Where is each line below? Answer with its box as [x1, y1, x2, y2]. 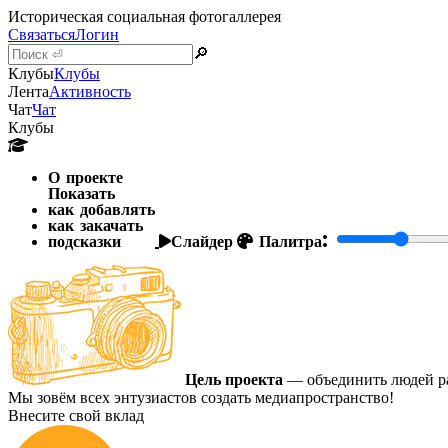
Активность [49, 83, 131, 100]
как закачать [48, 217, 143, 233]
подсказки [48, 233, 121, 249]
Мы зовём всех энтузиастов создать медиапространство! [8, 389, 394, 406]
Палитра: [259, 233, 334, 249]
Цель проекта [185, 371, 283, 388]
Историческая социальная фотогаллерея [8, 8, 281, 25]
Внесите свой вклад [8, 407, 144, 424]
